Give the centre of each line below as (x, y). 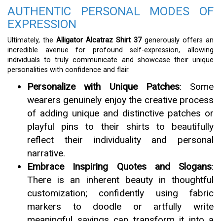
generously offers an (178, 40)
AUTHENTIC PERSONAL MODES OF (110, 11)
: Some (196, 87)
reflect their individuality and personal (120, 140)
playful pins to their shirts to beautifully (120, 127)
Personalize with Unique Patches (103, 87)
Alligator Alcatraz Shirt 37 (99, 40)
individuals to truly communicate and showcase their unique (110, 60)
